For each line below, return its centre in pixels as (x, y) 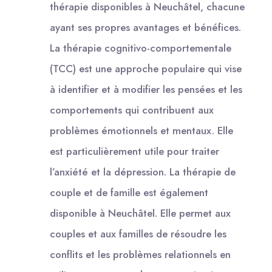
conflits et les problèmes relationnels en (140, 254)
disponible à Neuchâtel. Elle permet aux (140, 213)
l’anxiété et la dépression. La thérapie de (143, 172)
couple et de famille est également (129, 192)
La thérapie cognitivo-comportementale (141, 48)
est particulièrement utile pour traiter (134, 151)
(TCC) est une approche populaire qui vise (146, 69)
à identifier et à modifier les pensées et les (146, 89)
